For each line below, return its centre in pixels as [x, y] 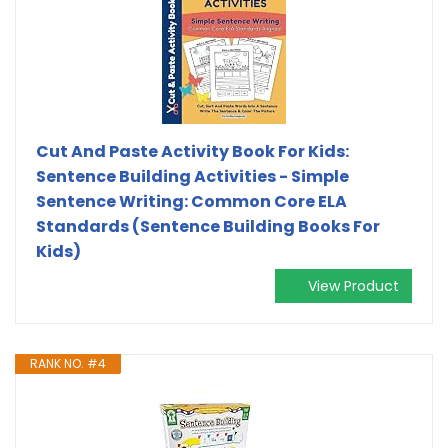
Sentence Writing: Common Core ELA [191, 201]
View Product [353, 285]
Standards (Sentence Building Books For [208, 226]
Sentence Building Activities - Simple [192, 176]
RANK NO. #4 [68, 363]
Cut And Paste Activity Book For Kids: [192, 151]
